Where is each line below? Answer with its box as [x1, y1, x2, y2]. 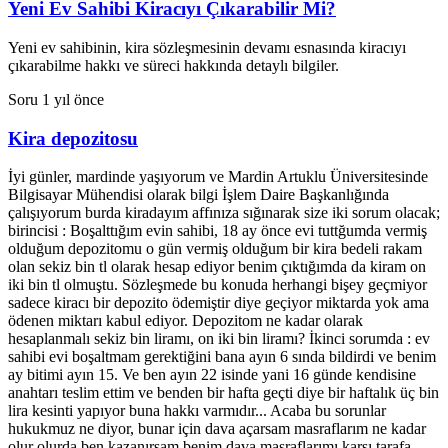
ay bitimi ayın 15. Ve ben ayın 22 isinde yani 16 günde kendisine [8, 366, 416, 384]
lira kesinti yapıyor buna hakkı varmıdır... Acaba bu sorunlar [8, 402, 386, 420]
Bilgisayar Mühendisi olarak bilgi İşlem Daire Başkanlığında [8, 186, 389, 204]
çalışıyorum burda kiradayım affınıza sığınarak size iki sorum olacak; [8, 204, 440, 222]
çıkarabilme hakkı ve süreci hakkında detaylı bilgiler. [8, 56, 339, 74]
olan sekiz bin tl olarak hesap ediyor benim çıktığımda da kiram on [8, 258, 426, 276]
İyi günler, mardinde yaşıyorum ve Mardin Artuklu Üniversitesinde [8, 168, 428, 186]
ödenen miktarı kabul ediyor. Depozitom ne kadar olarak [8, 312, 363, 330]
